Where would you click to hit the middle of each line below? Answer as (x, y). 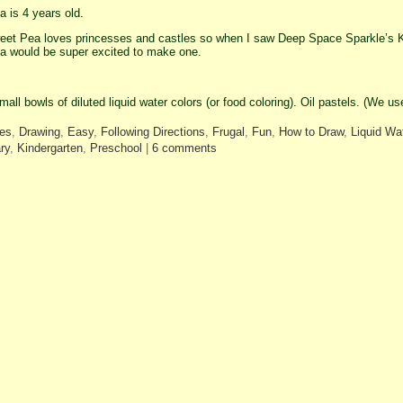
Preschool (116, 148)
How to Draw (311, 132)
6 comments (184, 148)
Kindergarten (49, 148)
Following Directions (152, 132)
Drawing (39, 132)
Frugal (228, 132)
